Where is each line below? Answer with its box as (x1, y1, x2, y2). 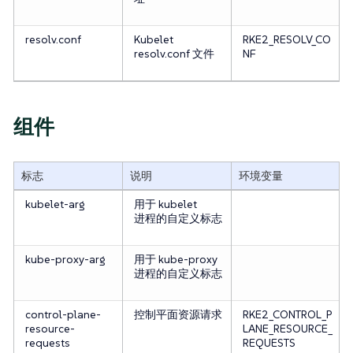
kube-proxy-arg (24, 252, 105, 267)
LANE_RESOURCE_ (242, 321, 333, 336)
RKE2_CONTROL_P (242, 307, 332, 322)
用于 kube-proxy (133, 252, 217, 267)
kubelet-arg (24, 197, 84, 212)
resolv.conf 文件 (133, 46, 214, 61)
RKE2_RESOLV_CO (242, 32, 331, 47)
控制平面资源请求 (133, 307, 222, 322)
